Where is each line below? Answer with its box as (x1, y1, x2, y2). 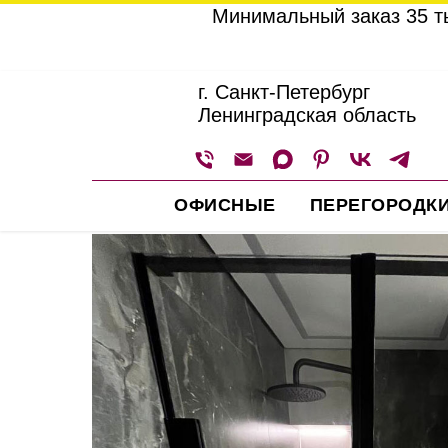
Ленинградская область (198, 104, 416, 126)
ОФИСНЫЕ (174, 195, 276, 215)
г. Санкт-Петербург (198, 81, 370, 103)
